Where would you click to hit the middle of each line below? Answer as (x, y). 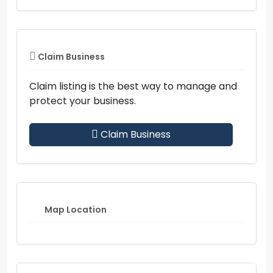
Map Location (75, 210)
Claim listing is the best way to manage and (133, 86)
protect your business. (83, 101)
